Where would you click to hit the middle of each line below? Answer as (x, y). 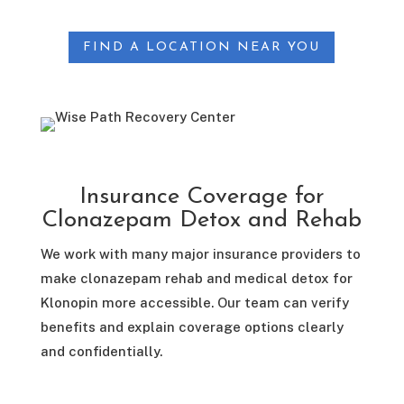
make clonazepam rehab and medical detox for (196, 279)
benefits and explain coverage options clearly (192, 327)
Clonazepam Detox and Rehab (202, 221)
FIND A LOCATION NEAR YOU (202, 48)
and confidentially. (101, 352)
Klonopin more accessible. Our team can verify (194, 303)
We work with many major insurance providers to (200, 254)
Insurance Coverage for (202, 197)
